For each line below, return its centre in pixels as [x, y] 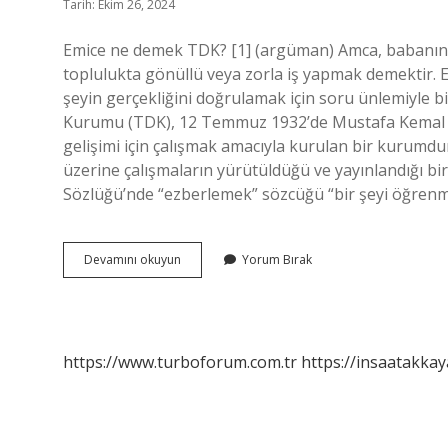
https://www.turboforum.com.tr [180, 362]
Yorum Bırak [277, 259]
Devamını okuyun [132, 259]
